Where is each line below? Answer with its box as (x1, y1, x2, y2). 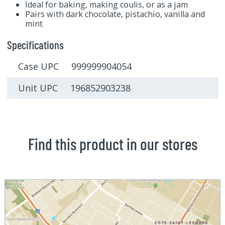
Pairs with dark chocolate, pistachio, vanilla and (25, 8, 205, 20)
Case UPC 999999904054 (18, 60, 132, 73)
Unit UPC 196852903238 (18, 82, 131, 94)
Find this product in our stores (28, 134, 197, 154)
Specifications (7, 37, 64, 52)
